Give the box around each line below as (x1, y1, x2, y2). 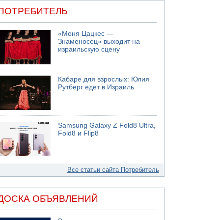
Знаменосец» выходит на (58, 37, 140, 45)
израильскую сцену (58, 45, 120, 53)
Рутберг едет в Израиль (58, 83, 135, 91)
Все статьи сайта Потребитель (67, 165, 159, 173)
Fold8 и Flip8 (58, 129, 99, 137)
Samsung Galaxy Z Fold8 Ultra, (58, 121, 156, 129)
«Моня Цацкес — (58, 29, 114, 37)
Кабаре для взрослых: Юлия (58, 76, 150, 83)
